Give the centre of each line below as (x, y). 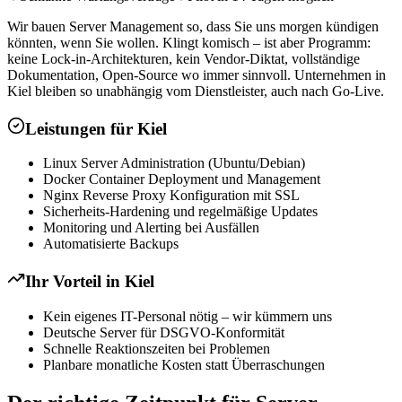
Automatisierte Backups (111, 244)
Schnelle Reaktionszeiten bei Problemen (157, 348)
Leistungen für (81, 128)
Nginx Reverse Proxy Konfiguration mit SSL (171, 196)
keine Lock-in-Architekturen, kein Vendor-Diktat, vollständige (184, 58)
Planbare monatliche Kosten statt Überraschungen (184, 364)
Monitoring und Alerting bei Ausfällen (151, 228)
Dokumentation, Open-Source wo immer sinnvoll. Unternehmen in (197, 74)
